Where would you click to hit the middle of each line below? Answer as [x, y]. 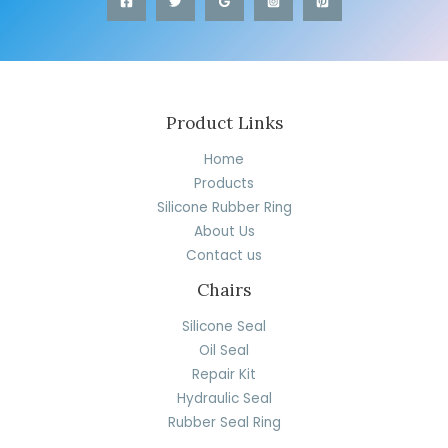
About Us [224, 232]
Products [224, 184]
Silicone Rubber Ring [224, 208]
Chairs [224, 290]
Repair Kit [224, 375]
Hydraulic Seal [224, 399]
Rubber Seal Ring [224, 423]
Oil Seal [224, 351]
